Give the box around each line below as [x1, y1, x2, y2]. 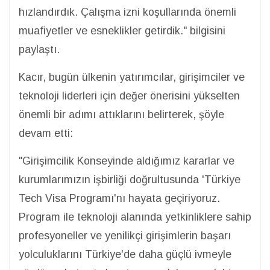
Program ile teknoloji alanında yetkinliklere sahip [19, 211, 251, 223]
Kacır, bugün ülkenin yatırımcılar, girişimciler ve [19, 71, 245, 83]
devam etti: [19, 127, 73, 139]
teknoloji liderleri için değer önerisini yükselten [19, 90, 240, 102]
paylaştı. [19, 43, 60, 55]
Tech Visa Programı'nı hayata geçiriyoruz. [19, 192, 220, 204]
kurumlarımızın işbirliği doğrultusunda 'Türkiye [19, 174, 240, 186]
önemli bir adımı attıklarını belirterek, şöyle [19, 108, 224, 121]
